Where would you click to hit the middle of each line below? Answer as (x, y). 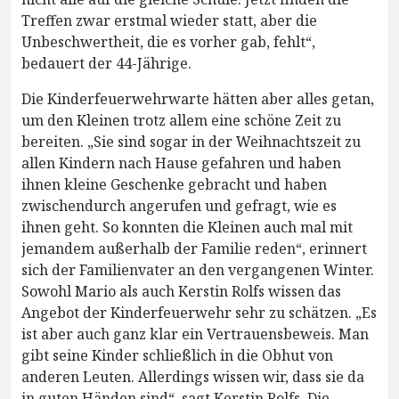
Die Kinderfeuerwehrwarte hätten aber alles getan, (198, 99)
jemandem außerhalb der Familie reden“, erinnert (194, 249)
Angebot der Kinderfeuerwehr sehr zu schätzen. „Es (199, 313)
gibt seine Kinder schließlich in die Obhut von (177, 356)
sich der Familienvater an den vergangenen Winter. (198, 270)
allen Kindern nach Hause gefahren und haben (181, 163)
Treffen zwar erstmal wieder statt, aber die (169, 21)
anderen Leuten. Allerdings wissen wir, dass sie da (193, 377)
